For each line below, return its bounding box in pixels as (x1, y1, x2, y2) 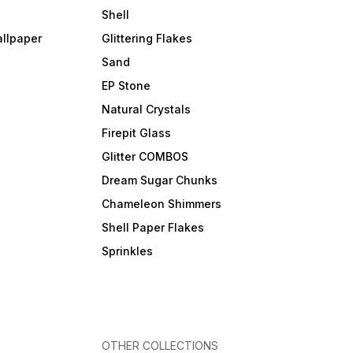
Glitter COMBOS (101, 150, 188, 163)
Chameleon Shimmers (101, 197, 221, 210)
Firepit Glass (101, 126, 171, 139)
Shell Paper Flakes (101, 221, 204, 234)
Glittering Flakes (101, 32, 192, 45)
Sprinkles (101, 244, 153, 258)
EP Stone (101, 79, 150, 92)
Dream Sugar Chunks (101, 173, 217, 187)
